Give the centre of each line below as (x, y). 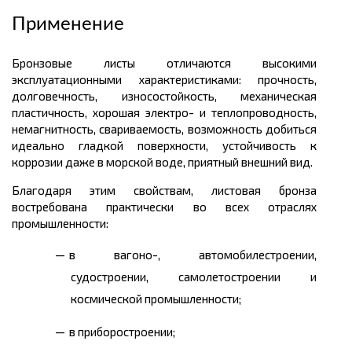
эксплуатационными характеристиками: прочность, (164, 80)
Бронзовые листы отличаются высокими (164, 63)
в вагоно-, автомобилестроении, (193, 255)
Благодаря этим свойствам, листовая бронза (164, 191)
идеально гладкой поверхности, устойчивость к (164, 146)
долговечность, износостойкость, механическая (164, 96)
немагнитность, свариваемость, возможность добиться (164, 129)
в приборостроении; (122, 332)
